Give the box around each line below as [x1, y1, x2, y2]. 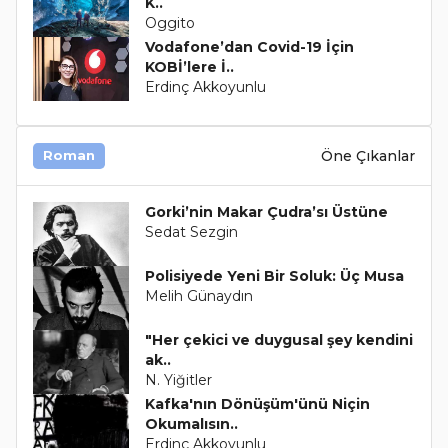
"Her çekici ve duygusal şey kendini [144, 331, 413, 350]
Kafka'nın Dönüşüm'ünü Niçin [144, 395, 370, 414]
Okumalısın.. [144, 415, 238, 434]
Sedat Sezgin [144, 223, 238, 242]
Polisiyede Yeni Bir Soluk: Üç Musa [144, 267, 404, 286]
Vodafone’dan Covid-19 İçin [144, 38, 354, 57]
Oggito [144, 14, 195, 33]
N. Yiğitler [144, 371, 212, 390]
